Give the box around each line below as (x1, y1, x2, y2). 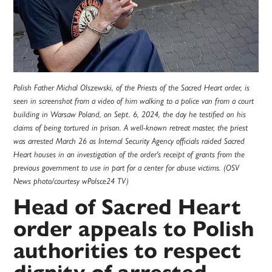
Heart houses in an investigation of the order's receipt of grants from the (13, 149, 245, 160)
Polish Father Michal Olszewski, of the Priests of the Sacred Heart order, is (13, 83, 250, 93)
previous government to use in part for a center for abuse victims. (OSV (13, 163, 240, 173)
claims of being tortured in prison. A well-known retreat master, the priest (13, 123, 248, 133)
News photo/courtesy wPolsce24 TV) (13, 176, 129, 186)
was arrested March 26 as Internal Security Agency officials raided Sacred (13, 136, 245, 146)
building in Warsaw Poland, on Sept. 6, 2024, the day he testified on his (13, 109, 246, 120)
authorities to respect (13, 237, 242, 265)
